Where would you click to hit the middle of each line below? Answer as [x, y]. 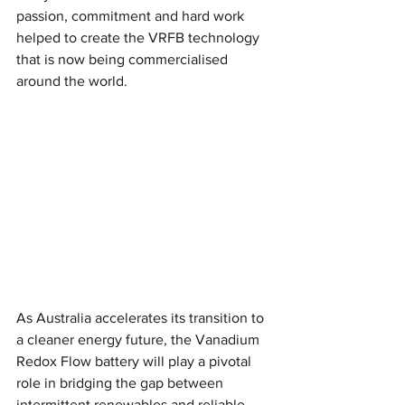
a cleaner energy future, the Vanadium [140, 339]
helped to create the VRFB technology [140, 38]
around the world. [72, 81]
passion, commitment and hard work [132, 16]
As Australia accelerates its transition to [142, 317]
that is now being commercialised [124, 59]
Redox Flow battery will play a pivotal [136, 361]
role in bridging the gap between [122, 382]
